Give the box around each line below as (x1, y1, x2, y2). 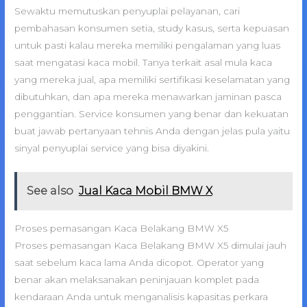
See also (26, 184, 73, 198)
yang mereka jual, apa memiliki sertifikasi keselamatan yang (14, 73, 291, 85)
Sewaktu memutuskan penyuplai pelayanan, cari (14, 5, 241, 16)
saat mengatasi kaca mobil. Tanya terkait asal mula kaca (14, 56, 273, 68)
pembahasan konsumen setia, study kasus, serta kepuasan (14, 22, 290, 34)
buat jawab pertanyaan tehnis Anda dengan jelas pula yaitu (14, 125, 291, 136)
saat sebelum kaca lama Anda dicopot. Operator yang (14, 256, 265, 268)
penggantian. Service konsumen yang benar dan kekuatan (14, 108, 289, 119)
